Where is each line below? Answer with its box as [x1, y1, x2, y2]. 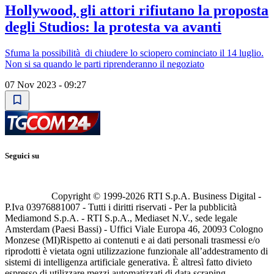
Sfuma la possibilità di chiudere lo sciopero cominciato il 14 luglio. [5, 47, 264, 58]
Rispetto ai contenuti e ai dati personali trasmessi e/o [60, 235, 260, 246]
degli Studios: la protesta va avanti [5, 19, 221, 35]
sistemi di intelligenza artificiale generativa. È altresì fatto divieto [5, 257, 252, 268]
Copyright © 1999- [51, 191, 125, 202]
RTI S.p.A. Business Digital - [145, 191, 261, 202]
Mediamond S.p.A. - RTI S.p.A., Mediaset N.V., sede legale [5, 213, 237, 224]
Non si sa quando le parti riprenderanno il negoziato [5, 58, 204, 69]
